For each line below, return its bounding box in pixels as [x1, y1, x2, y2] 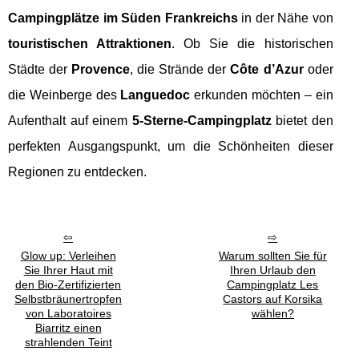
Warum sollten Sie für [218, 249, 327, 263]
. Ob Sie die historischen [171, 37, 333, 51]
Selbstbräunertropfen [14, 292, 123, 306]
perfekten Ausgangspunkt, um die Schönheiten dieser [8, 139, 333, 154]
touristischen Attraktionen [8, 37, 172, 51]
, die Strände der [130, 63, 231, 77]
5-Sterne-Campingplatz [131, 114, 272, 128]
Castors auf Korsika [223, 292, 323, 306]
